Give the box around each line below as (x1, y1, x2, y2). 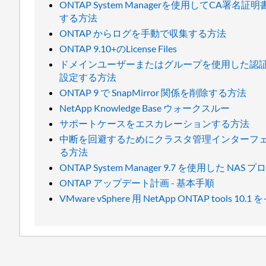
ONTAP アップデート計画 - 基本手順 (59, 177, 215, 188)
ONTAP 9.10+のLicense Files (59, 43, 178, 54)
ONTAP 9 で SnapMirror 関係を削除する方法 (59, 87, 247, 98)
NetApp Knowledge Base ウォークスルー (59, 102, 230, 113)
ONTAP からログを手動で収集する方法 (59, 27, 227, 39)
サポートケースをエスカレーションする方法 (59, 118, 250, 129)
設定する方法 (59, 71, 117, 83)
